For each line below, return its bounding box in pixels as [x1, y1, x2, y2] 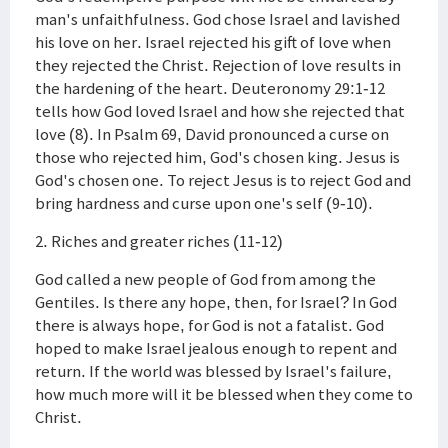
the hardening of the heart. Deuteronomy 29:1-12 [35, 77, 385, 99]
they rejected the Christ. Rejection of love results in [35, 54, 401, 76]
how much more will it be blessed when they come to [35, 383, 413, 405]
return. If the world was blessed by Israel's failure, [35, 360, 392, 382]
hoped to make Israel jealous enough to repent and [35, 337, 397, 359]
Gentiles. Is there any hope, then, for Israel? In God [35, 291, 397, 313]
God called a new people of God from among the [35, 268, 376, 290]
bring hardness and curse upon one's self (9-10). [35, 192, 373, 214]
